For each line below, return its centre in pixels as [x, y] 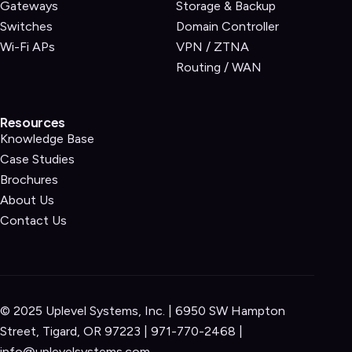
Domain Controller [227, 26]
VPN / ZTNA [213, 46]
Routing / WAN [219, 67]
